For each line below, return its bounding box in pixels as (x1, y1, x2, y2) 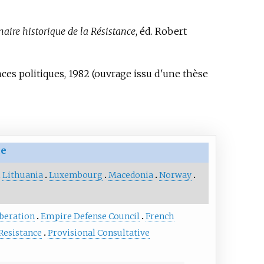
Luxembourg (49, 169, 103, 180)
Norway (159, 169, 192, 180)
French (145, 210, 174, 222)
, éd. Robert (135, 25, 187, 38)
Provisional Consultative (47, 227, 150, 238)
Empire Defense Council (40, 210, 140, 222)
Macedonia (108, 169, 154, 180)
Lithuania (2, 169, 44, 180)
